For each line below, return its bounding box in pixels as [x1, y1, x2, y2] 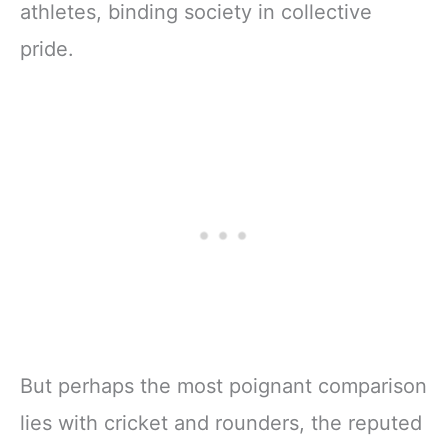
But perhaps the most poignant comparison [20, 374, 427, 399]
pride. [20, 36, 74, 61]
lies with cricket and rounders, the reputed [20, 411, 422, 436]
